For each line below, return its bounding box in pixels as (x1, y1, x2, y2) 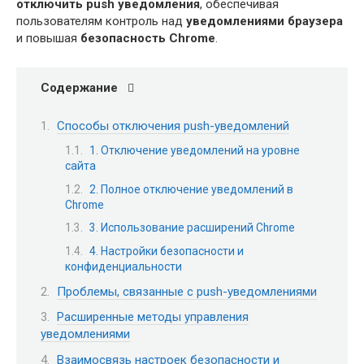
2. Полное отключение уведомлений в (89, 182, 293, 196)
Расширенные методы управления (57, 310, 249, 325)
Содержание (41, 80, 118, 96)
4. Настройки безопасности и (89, 245, 244, 258)
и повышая (16, 31, 80, 46)
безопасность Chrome (80, 31, 215, 46)
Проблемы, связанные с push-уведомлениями (57, 284, 317, 299)
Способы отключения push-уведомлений (57, 118, 289, 133)
